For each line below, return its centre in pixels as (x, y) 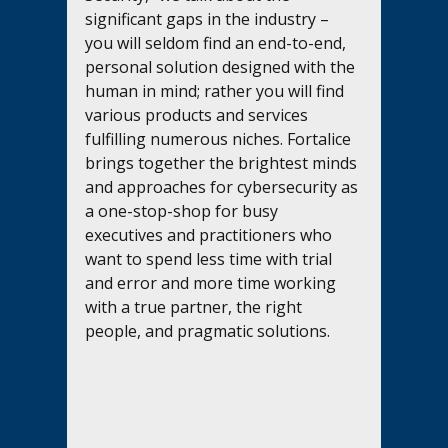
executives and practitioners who (211, 234)
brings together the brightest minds (223, 162)
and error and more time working (213, 282)
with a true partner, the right (196, 306)
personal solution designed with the (222, 66)
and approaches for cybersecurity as (224, 186)
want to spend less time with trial (211, 258)
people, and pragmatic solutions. (208, 330)
